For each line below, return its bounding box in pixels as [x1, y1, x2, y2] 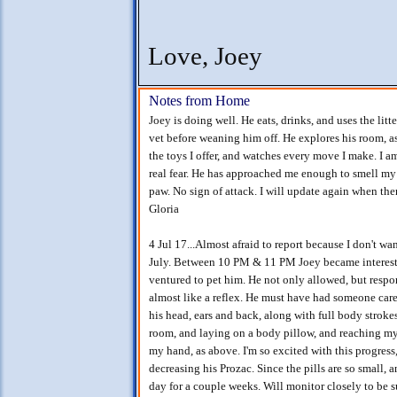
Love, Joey [148, 43, 262, 70]
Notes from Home [149, 93, 250, 108]
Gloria [149, 202, 179, 215]
